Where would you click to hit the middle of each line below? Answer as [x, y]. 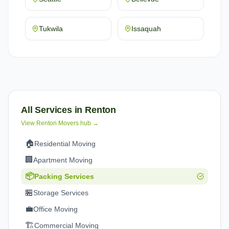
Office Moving [55, 209]
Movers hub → [78, 123]
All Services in [53, 110]
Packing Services [64, 176]
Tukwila [51, 29]
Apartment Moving [63, 160]
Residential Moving [65, 144]
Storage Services [61, 193]
